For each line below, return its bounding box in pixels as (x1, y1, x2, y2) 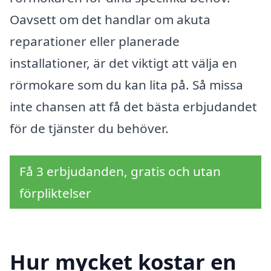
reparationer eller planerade (10, 32, 180, 50)
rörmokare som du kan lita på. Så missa (10, 76, 243, 93)
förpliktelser (19, 184, 91, 202)
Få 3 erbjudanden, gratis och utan (19, 163, 221, 180)
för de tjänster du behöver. (10, 119, 169, 137)
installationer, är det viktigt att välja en (10, 54, 237, 71)
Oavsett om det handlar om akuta (10, 10, 211, 28)
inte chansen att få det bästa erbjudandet (10, 97, 257, 115)
